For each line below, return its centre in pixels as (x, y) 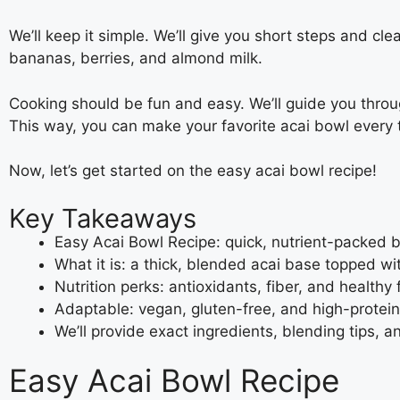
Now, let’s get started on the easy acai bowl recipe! (193, 171)
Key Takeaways (103, 218)
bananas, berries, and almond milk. (136, 58)
